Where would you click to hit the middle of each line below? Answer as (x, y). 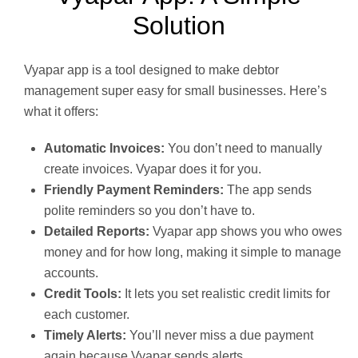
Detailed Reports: (97, 231)
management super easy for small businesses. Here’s (175, 90)
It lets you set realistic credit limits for (226, 293)
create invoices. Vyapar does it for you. (153, 169)
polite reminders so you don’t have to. (149, 210)
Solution (179, 25)
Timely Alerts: (85, 335)
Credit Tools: (83, 293)
